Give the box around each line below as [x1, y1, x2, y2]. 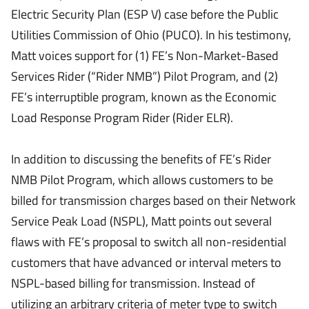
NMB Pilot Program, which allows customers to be [11, 170, 273, 189]
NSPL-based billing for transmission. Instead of [11, 274, 255, 292]
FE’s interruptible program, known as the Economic [11, 88, 277, 106]
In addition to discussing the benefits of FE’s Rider [11, 150, 271, 168]
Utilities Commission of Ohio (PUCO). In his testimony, [11, 26, 291, 44]
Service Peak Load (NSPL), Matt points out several [11, 212, 272, 230]
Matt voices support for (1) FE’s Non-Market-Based [11, 46, 279, 65]
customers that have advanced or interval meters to [11, 253, 281, 272]
